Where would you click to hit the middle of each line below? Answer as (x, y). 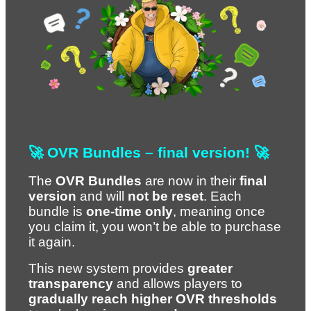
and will (102, 196)
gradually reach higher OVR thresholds (153, 299)
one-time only (129, 211)
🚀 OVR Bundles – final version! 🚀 (149, 152)
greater (210, 268)
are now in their (191, 180)
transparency (71, 283)
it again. (52, 242)
